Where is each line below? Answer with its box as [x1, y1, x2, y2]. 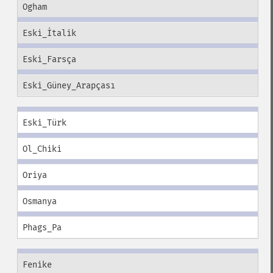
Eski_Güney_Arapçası [22, 80, 115, 91]
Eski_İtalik [22, 28, 76, 38]
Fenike [22, 260, 52, 270]
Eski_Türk [22, 118, 66, 128]
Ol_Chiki [22, 144, 62, 154]
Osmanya [22, 196, 57, 207]
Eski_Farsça [22, 54, 76, 65]
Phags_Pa [22, 222, 62, 233]
